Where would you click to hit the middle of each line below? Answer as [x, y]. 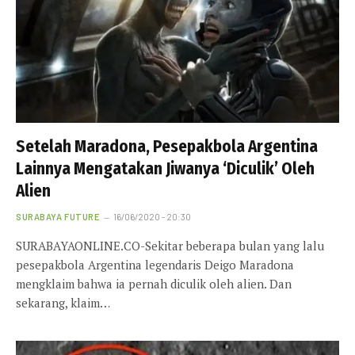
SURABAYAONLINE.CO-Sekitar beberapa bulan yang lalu [170, 245]
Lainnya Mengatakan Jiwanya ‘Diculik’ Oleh [165, 168]
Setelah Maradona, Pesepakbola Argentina [167, 146]
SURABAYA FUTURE [58, 216]
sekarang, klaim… [63, 302]
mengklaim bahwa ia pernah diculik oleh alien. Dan [154, 283]
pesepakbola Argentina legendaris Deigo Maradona [155, 264]
